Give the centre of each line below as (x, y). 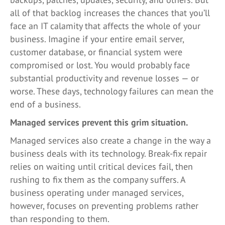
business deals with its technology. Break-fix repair (108, 153)
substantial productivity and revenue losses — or (104, 78)
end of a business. (45, 104)
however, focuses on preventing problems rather (104, 206)
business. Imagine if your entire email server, (97, 39)
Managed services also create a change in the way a (110, 140)
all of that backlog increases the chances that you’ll (110, 13)
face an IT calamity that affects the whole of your (105, 26)
